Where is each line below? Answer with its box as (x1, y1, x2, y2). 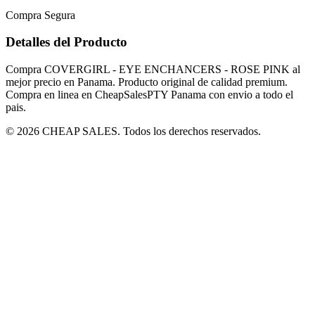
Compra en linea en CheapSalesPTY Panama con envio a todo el (6, 88, 293, 101)
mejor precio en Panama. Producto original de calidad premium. (6, 75, 288, 88)
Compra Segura (6, 8, 75, 21)
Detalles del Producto (6, 34, 127, 50)
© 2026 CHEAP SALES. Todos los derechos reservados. (6, 124, 261, 137)
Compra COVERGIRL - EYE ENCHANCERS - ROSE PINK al (6, 63, 300, 75)
